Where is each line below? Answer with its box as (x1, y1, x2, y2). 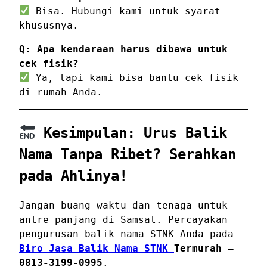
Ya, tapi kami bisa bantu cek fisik (30, 72, 239, 83)
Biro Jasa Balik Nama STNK (19, 242, 174, 254)
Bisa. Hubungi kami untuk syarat (30, 5, 221, 17)
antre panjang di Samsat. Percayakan (19, 213, 228, 225)
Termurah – (174, 242, 234, 254)
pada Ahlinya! (19, 167, 128, 184)
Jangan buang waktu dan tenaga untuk (19, 199, 228, 211)
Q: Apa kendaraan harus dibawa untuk (19, 43, 228, 55)
